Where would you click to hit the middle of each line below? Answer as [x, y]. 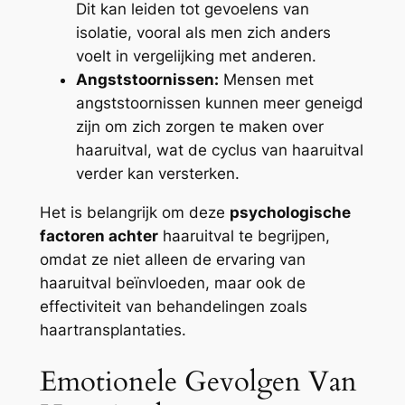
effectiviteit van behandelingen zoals [173, 307]
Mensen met [266, 80]
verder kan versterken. [157, 174]
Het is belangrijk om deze [134, 213]
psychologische [290, 213]
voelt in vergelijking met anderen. [196, 57]
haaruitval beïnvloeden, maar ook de [172, 283]
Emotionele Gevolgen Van [198, 381]
